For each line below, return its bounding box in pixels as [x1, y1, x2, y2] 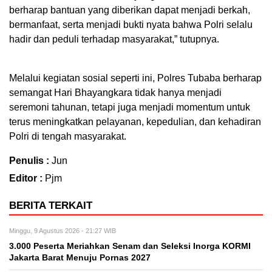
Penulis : [9, 155, 52, 166]
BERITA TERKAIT [9, 200, 92, 212]
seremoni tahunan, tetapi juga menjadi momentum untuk [9, 102, 250, 113]
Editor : [9, 173, 45, 184]
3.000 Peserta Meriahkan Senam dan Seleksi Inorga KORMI [9, 242, 251, 251]
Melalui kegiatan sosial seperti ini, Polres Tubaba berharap [9, 73, 262, 84]
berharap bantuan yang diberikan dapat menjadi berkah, [9, 5, 250, 16]
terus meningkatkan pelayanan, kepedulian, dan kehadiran [9, 117, 261, 127]
